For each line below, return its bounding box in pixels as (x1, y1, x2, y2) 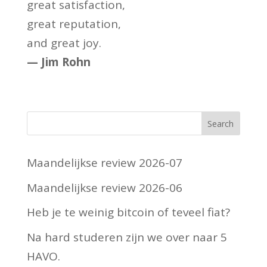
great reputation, (26, 16, 121, 32)
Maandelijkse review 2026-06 (26, 179, 182, 195)
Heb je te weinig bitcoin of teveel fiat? (26, 204, 230, 220)
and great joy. (26, 35, 101, 51)
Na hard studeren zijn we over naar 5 (26, 229, 227, 245)
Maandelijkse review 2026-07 (26, 155, 182, 170)
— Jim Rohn (26, 54, 91, 70)
